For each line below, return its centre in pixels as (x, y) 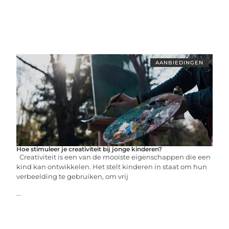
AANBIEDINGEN (179, 63)
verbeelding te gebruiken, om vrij (73, 176)
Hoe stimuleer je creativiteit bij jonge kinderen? (89, 149)
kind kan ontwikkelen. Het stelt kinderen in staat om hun (112, 167)
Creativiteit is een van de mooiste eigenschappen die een (114, 157)
